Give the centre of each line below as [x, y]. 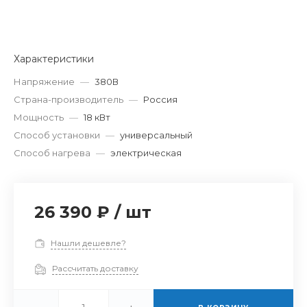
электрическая [146, 152]
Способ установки [57, 135]
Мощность [39, 117]
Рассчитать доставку [95, 269]
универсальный [156, 135]
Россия [160, 99]
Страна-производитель [69, 99]
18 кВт [97, 117]
